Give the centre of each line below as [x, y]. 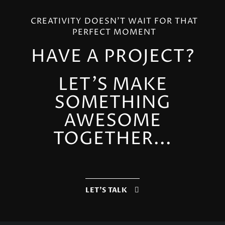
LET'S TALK [106, 190]
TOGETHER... [113, 139]
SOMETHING [113, 103]
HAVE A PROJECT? [113, 57]
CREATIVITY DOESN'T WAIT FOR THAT [114, 21]
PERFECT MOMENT [114, 32]
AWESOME [113, 121]
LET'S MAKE [113, 85]
